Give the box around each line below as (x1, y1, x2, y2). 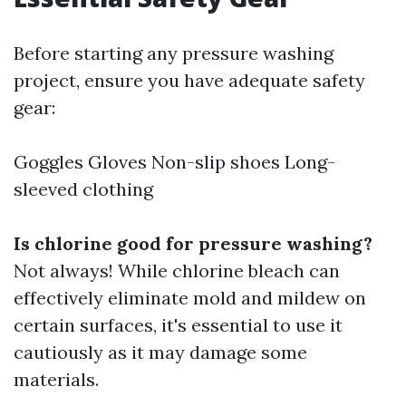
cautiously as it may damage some (14, 341, 307, 363)
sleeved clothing (14, 178, 153, 200)
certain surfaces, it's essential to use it (14, 314, 343, 336)
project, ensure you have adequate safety (14, 69, 365, 92)
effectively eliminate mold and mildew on (14, 286, 366, 309)
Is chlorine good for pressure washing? (14, 232, 372, 255)
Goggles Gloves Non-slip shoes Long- (14, 150, 335, 173)
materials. (14, 368, 99, 391)
